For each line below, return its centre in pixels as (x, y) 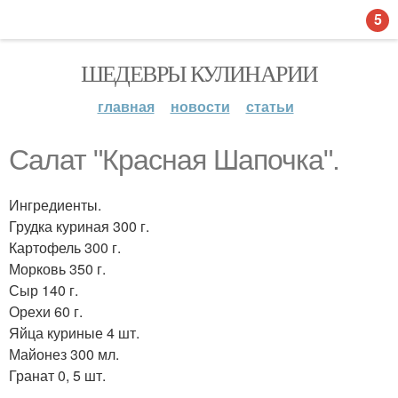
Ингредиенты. (55, 205)
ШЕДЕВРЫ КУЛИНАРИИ (199, 73)
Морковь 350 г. (57, 269)
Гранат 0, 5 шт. (57, 375)
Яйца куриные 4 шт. (74, 333)
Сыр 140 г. (44, 290)
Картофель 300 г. (65, 247)
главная (126, 106)
